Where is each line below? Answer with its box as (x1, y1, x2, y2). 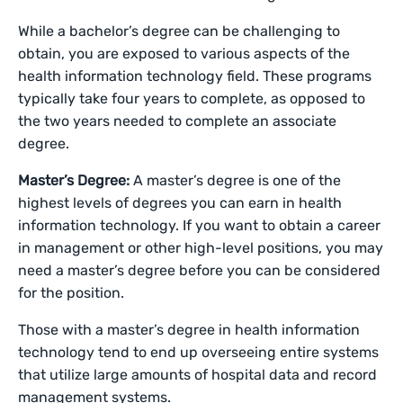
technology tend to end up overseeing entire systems (18, 344, 380, 361)
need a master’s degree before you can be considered (18, 262, 381, 279)
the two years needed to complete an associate (18, 112, 337, 130)
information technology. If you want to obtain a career (18, 217, 381, 234)
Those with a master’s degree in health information (18, 321, 361, 338)
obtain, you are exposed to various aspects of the (18, 45, 351, 62)
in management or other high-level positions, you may (18, 239, 384, 256)
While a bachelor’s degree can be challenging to (18, 22, 341, 40)
